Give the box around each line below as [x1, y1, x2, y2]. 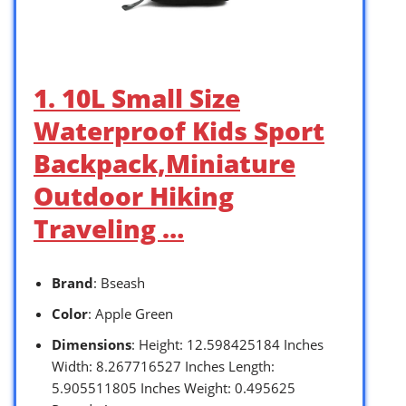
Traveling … [34, 210, 184, 246]
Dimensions [52, 334, 131, 353]
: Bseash [93, 273, 145, 292]
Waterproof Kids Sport [34, 112, 324, 148]
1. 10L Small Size [34, 80, 240, 115]
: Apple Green [88, 304, 173, 323]
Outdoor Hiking [34, 178, 234, 213]
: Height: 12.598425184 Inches [131, 334, 324, 353]
